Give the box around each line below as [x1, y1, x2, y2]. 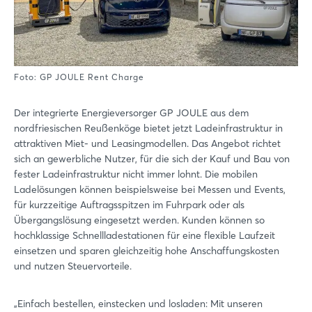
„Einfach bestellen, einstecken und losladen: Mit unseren [14, 297, 263, 310]
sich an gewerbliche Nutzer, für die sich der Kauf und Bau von [14, 152, 290, 165]
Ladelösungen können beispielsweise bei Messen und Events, [14, 182, 286, 196]
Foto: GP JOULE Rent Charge [14, 71, 144, 82]
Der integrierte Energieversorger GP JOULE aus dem [14, 106, 249, 119]
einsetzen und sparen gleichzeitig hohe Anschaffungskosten [14, 244, 279, 257]
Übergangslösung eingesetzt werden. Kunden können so [14, 213, 265, 226]
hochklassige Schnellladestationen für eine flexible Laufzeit [14, 228, 275, 242]
